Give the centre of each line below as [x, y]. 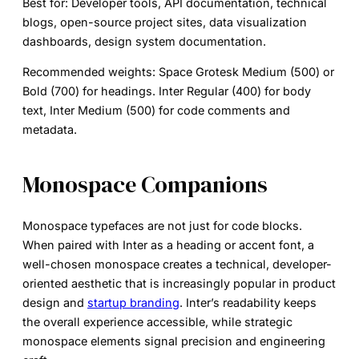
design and [55, 303]
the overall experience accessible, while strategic [157, 322]
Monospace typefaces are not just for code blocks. [162, 226]
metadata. [50, 129]
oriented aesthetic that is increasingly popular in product [179, 284]
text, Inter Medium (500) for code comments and [156, 110]
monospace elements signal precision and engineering [174, 341]
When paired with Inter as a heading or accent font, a [168, 245]
